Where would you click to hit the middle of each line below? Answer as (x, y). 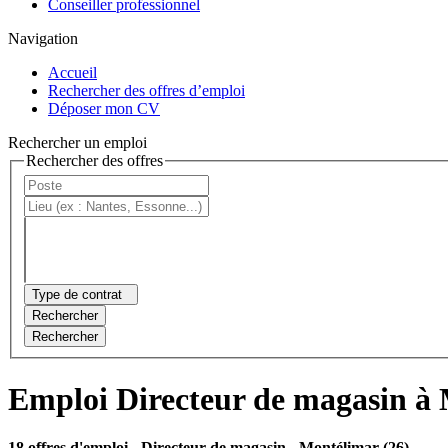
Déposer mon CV (104, 108)
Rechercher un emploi (77, 142)
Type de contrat (77, 295)
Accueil (72, 72)
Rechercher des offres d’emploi (146, 90)
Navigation (43, 38)
